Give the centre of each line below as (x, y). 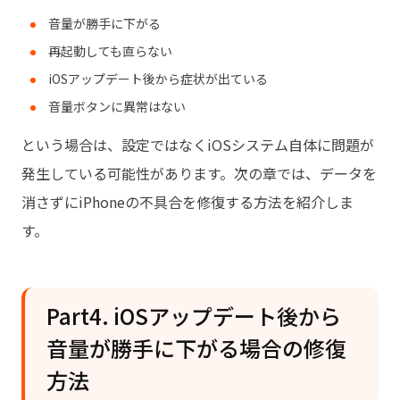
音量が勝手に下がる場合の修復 (196, 347)
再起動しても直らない (110, 50)
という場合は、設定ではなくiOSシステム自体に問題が (198, 144)
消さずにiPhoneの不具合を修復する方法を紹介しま (187, 201)
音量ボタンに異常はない (117, 106)
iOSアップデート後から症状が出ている (158, 78)
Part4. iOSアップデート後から (194, 315)
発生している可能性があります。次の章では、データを (199, 173)
